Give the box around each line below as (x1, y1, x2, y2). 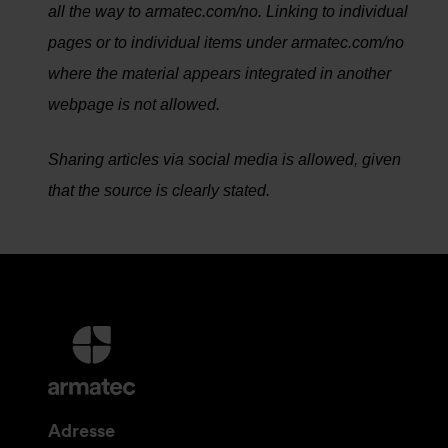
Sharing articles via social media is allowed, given (48, 151, 401, 168)
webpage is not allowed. (48, 96, 220, 113)
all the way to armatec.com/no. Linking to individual (48, 3, 408, 20)
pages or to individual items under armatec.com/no (48, 34, 404, 51)
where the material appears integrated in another (48, 65, 391, 82)
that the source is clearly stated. (48, 182, 270, 199)
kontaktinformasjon (48, 401, 182, 418)
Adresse (48, 420, 115, 441)
